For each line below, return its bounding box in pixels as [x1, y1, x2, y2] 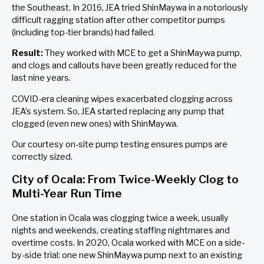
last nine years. [12, 72, 71, 84]
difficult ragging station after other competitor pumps [12, 15, 225, 26]
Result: [12, 48, 43, 59]
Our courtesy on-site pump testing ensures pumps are [12, 139, 227, 150]
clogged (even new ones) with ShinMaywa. [12, 118, 181, 129]
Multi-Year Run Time [12, 186, 122, 200]
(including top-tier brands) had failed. [12, 27, 155, 38]
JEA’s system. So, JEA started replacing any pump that [12, 105, 225, 117]
